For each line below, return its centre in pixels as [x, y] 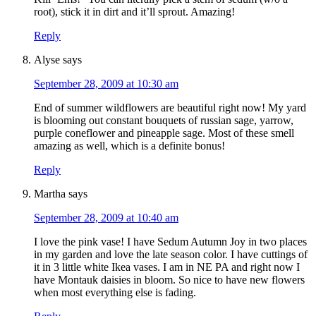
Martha [50, 194]
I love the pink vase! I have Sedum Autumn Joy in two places [170, 242]
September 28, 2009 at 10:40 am [106, 218]
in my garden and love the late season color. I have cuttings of [171, 255]
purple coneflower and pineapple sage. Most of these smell [164, 133]
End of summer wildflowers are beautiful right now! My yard [170, 108]
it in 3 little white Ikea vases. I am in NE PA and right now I [167, 267]
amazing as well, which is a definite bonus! [129, 146]
